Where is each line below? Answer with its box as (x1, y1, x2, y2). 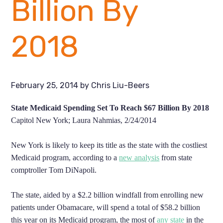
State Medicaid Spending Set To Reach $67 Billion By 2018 (11, 103, 210, 112)
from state (159, 153, 193, 162)
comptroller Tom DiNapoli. (11, 165, 97, 174)
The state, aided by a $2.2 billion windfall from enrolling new (11, 190, 204, 199)
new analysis (119, 153, 160, 162)
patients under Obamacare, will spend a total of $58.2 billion (11, 203, 201, 212)
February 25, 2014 (11, 80, 79, 90)
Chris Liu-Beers (91, 80, 150, 90)
